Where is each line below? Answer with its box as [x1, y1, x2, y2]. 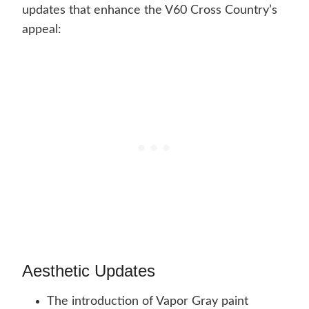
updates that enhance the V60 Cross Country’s [22, 4, 277, 17]
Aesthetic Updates [22, 261, 155, 281]
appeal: [22, 23, 61, 37]
